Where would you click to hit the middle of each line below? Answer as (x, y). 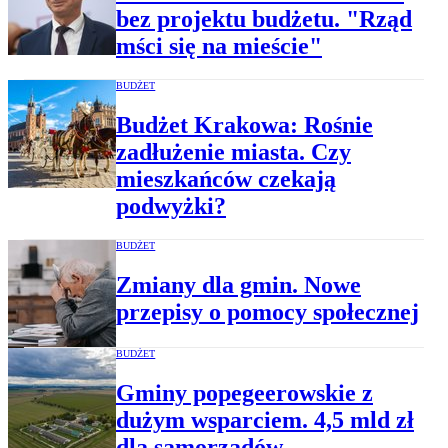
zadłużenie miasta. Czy (233, 152)
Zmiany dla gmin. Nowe (238, 284)
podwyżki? (171, 206)
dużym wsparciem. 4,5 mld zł (265, 419)
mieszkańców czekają (226, 179)
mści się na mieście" (219, 46)
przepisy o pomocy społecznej (267, 311)
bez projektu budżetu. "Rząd (264, 19)
